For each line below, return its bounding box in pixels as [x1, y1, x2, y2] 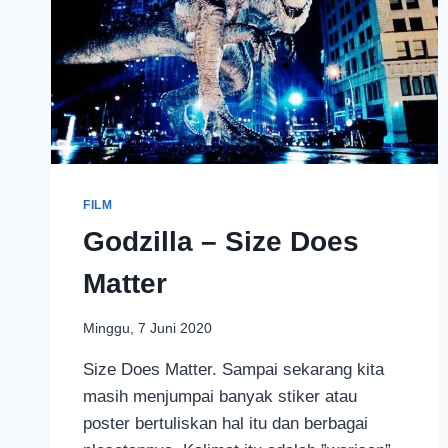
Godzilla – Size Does [83, 225, 359, 257]
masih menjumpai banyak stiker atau [83, 387, 357, 407]
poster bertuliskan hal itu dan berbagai [83, 414, 368, 434]
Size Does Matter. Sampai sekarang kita [83, 360, 384, 380]
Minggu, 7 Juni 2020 [83, 321, 212, 337]
